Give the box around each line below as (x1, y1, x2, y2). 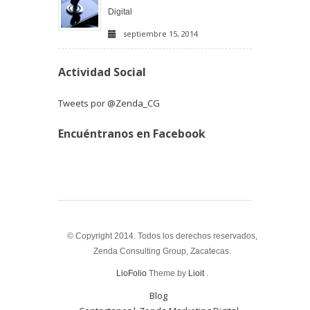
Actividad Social (58, 64, 146, 80)
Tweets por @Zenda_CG (58, 96, 160, 109)
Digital (108, 6, 132, 17)
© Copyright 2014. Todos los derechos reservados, (66, 230, 257, 241)
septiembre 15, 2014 (123, 28, 198, 39)
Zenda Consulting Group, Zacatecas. (93, 246, 231, 256)
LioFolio (116, 268, 147, 278)
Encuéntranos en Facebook (58, 125, 206, 141)
